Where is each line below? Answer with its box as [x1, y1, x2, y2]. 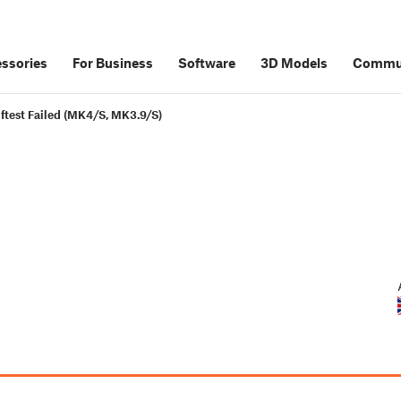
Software [178, 55, 235, 71]
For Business [73, 55, 153, 71]
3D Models [260, 55, 328, 71]
